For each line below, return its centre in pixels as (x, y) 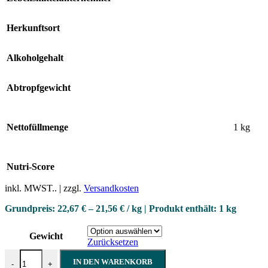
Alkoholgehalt (35, 58)
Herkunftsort (33, 28)
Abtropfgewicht (39, 88)
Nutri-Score (31, 167)
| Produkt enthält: (180, 209)
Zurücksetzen (113, 242)
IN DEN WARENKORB (113, 262)
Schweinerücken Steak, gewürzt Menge (79, 254)
